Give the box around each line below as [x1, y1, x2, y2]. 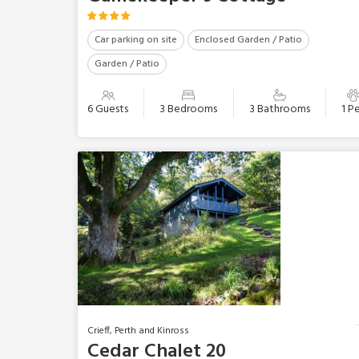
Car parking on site [95, 31, 177, 48]
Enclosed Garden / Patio [195, 31, 302, 48]
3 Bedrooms [159, 99, 218, 119]
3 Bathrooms [248, 99, 310, 119]
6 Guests [87, 99, 128, 119]
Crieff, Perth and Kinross [87, 322, 189, 339]
